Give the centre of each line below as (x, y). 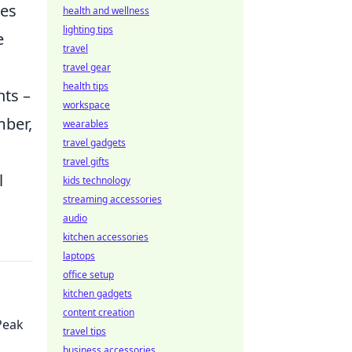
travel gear (87, 67)
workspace (86, 105)
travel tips (84, 331)
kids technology (97, 180)
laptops (79, 256)
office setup (88, 275)
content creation (99, 312)
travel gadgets (94, 143)
